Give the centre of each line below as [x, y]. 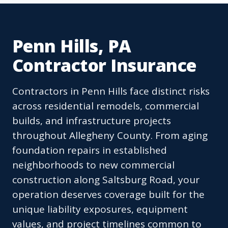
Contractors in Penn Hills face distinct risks [111, 91]
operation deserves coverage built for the [108, 195]
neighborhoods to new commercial [93, 165]
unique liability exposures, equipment [100, 209]
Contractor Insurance [104, 65]
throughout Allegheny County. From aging [110, 136]
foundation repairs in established [90, 150]
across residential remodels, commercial [106, 106]
